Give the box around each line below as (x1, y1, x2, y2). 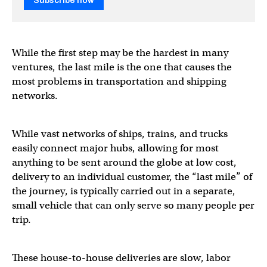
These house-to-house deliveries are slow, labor (12, 252, 231, 264)
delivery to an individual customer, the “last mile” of (12, 170, 252, 183)
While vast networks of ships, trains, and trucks (12, 128, 228, 140)
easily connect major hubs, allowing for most (12, 142, 219, 154)
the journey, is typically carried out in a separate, (12, 185, 235, 197)
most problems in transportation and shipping (12, 75, 226, 88)
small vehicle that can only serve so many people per (12, 199, 254, 212)
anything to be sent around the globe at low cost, (12, 156, 237, 169)
